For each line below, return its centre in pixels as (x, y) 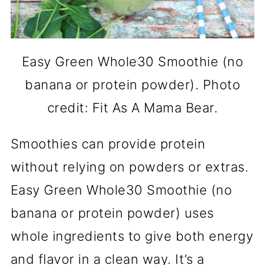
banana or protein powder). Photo (132, 84)
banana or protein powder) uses (112, 213)
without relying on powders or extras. (130, 167)
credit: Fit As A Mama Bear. (132, 107)
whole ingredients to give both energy (132, 236)
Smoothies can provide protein (108, 143)
